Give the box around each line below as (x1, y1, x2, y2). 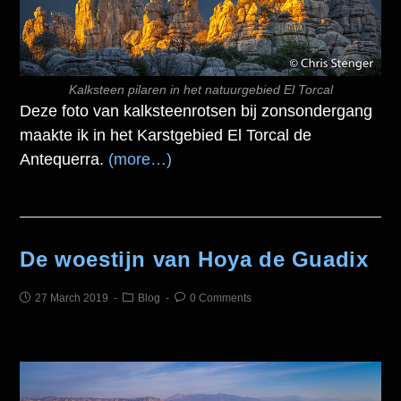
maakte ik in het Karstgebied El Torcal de (20, 125, 312, 144)
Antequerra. (20, 149, 109, 168)
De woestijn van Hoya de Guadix (20, 246, 369, 271)
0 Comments (190, 291, 252, 304)
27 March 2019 (35, 291, 109, 304)
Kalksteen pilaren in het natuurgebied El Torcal (68, 81, 333, 97)
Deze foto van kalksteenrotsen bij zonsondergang (20, 101, 373, 120)
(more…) (108, 149, 173, 168)
